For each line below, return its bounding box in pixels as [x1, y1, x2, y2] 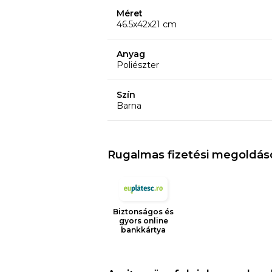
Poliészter [117, 59, 160, 71]
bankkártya [121, 225, 166, 235]
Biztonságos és [113, 207, 174, 217]
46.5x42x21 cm [117, 19, 177, 30]
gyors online [118, 216, 168, 226]
